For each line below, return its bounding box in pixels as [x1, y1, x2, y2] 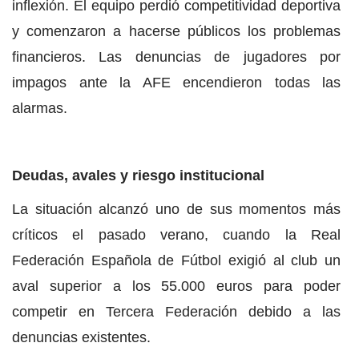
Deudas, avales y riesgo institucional [12, 167, 264, 184]
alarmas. [12, 100, 67, 117]
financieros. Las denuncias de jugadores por [12, 49, 341, 66]
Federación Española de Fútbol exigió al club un [12, 252, 341, 269]
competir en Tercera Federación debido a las [12, 304, 341, 321]
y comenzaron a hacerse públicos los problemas [12, 23, 341, 40]
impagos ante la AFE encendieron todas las [12, 75, 341, 91]
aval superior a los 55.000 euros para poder [12, 278, 341, 295]
